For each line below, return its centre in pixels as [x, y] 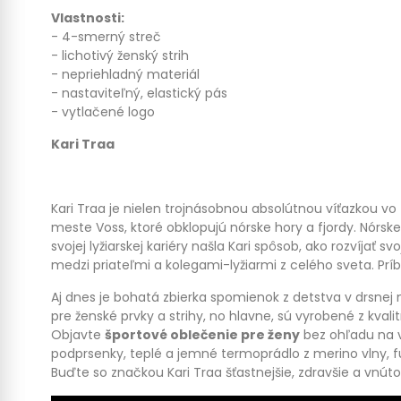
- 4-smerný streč [106, 37]
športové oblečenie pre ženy [202, 335]
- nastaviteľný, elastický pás [139, 93]
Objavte [78, 335]
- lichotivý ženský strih [120, 55]
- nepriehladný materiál [125, 74]
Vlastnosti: [88, 18]
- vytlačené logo [103, 112]
